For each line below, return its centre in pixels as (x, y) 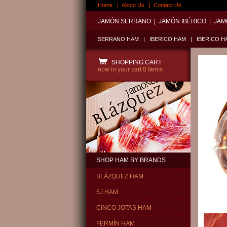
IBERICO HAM (168, 39)
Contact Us (167, 5)
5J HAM (107, 192)
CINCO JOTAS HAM (124, 208)
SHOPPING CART (135, 62)
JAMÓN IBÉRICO (182, 21)
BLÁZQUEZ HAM (120, 176)
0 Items (153, 69)
